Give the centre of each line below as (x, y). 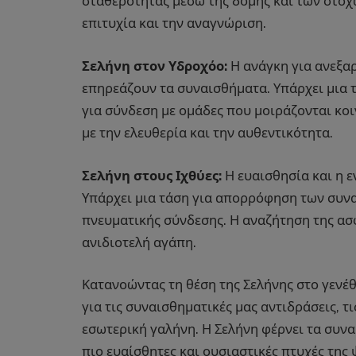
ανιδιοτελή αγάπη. (139, 242)
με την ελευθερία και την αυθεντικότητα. (207, 132)
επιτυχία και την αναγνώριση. (174, 23)
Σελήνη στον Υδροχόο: (155, 66)
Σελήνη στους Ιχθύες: (152, 175)
